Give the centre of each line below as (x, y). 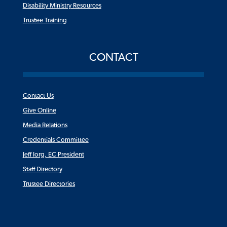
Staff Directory (42, 169)
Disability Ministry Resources (62, 6)
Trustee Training (45, 21)
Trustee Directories (49, 184)
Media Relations (45, 125)
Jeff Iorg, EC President (53, 155)
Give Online (39, 111)
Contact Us (38, 96)
